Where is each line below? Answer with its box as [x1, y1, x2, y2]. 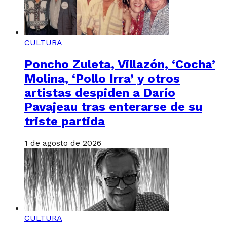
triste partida [24, 113, 105, 128]
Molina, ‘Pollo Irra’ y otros [24, 71, 180, 86]
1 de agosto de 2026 [24, 138, 101, 148]
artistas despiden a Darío [24, 85, 175, 100]
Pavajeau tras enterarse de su [24, 99, 202, 114]
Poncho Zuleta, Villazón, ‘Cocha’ [24, 57, 215, 71]
